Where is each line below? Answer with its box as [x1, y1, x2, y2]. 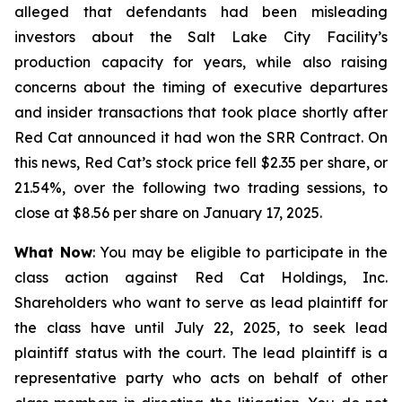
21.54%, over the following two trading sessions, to [14, 179, 388, 197]
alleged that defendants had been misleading [14, 3, 388, 21]
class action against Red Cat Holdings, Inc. [14, 268, 388, 286]
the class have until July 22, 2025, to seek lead [14, 319, 388, 336]
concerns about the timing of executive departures [14, 78, 388, 96]
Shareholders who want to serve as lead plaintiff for [14, 293, 388, 311]
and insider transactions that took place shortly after [14, 103, 388, 121]
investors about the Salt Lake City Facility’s [14, 28, 388, 46]
